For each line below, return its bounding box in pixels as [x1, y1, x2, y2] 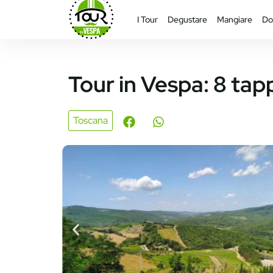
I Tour [137, 14, 158, 25]
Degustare [168, 14, 208, 25]
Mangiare [217, 14, 253, 25]
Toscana [73, 113, 108, 127]
